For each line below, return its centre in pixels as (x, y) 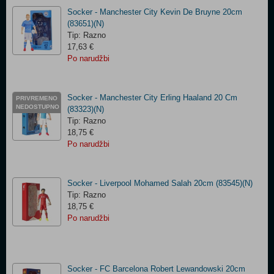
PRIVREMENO (37, 98)
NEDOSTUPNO (38, 107)
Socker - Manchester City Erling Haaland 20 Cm (152, 98)
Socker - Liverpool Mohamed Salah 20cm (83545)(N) (160, 183)
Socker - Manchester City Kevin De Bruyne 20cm (155, 12)
